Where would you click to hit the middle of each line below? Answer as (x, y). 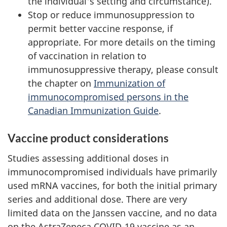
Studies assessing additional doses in (88, 158)
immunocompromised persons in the (108, 97)
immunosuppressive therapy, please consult (123, 69)
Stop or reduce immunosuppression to (111, 15)
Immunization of (129, 83)
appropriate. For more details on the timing (122, 42)
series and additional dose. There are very (97, 199)
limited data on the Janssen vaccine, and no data (112, 213)
